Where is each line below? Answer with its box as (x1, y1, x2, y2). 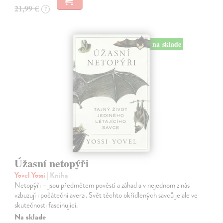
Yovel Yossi (14, 170, 47, 181)
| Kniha (47, 170, 68, 181)
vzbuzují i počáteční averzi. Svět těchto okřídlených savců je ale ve (14, 190, 198, 201)
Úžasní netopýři (14, 155, 89, 172)
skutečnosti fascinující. (14, 200, 78, 211)
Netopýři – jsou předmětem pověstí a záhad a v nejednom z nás (14, 180, 190, 191)
